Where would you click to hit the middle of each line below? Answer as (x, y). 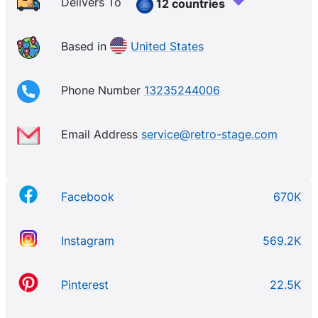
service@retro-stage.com (209, 135)
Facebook (88, 197)
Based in (86, 46)
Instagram (88, 241)
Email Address (101, 135)
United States (167, 46)
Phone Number (103, 91)
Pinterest (85, 285)
